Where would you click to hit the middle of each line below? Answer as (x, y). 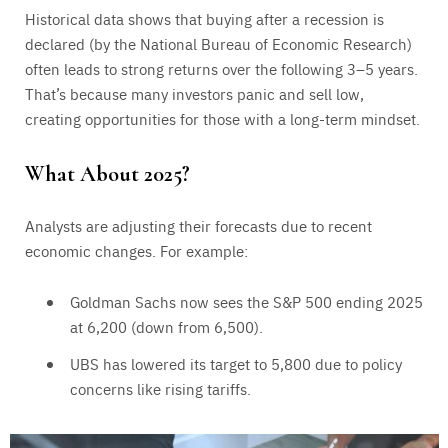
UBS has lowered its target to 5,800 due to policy (236, 363)
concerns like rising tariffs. (160, 388)
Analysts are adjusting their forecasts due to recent (198, 225)
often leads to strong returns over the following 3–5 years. (221, 69)
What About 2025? (107, 173)
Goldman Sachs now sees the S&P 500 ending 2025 (246, 301)
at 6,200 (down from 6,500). (166, 326)
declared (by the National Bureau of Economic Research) (218, 44)
